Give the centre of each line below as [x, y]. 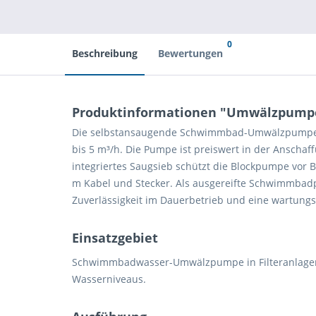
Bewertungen [190, 53]
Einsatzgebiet [115, 238]
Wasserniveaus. [109, 279]
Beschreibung [105, 53]
